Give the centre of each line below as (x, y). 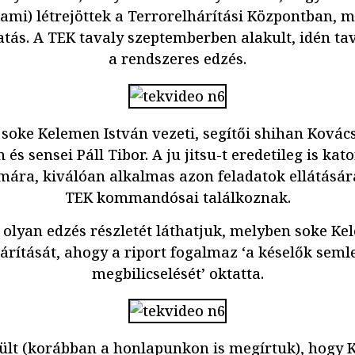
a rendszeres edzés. (177, 59)
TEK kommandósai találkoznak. (177, 198)
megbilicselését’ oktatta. (177, 273)
